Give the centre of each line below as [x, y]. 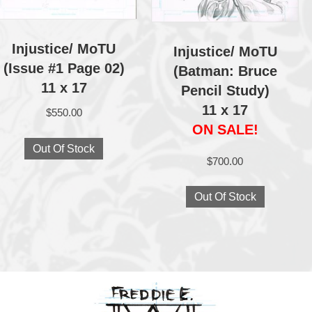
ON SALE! [225, 129]
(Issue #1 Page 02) [64, 69]
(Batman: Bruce [225, 71]
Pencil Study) [225, 90]
